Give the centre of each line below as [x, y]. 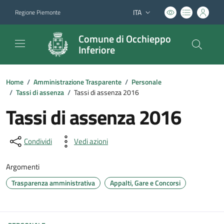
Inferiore [97, 50]
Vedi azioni [91, 141]
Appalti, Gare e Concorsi [145, 183]
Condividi [38, 141]
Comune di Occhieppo [125, 39]
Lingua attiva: [152, 17]
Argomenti [23, 167]
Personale [146, 82]
